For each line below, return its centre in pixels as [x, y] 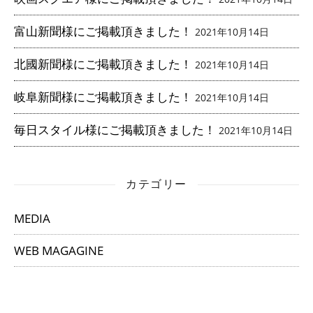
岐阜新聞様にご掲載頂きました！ [103, 97]
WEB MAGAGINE [59, 251]
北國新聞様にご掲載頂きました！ [103, 64]
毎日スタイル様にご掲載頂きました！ [115, 130]
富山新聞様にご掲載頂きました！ [103, 31]
